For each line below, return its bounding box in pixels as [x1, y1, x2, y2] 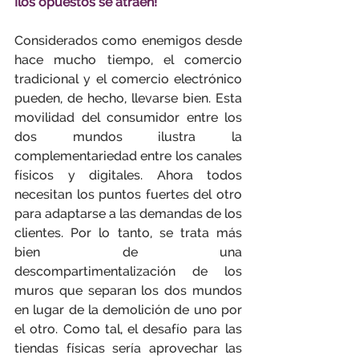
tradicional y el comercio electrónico [14, 71, 242, 87]
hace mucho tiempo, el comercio [14, 52, 242, 67]
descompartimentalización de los [14, 264, 242, 279]
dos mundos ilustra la [14, 129, 242, 144]
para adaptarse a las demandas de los [14, 206, 242, 221]
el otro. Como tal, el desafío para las [14, 321, 242, 337]
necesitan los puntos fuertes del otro [14, 187, 242, 202]
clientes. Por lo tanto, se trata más [14, 225, 242, 240]
